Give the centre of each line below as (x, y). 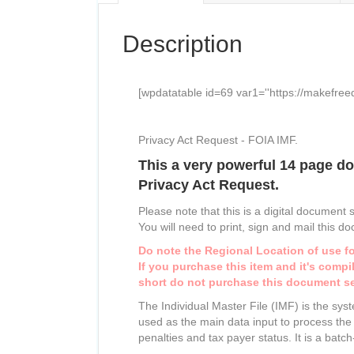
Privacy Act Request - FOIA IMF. (218, 139)
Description (183, 43)
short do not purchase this (212, 282)
